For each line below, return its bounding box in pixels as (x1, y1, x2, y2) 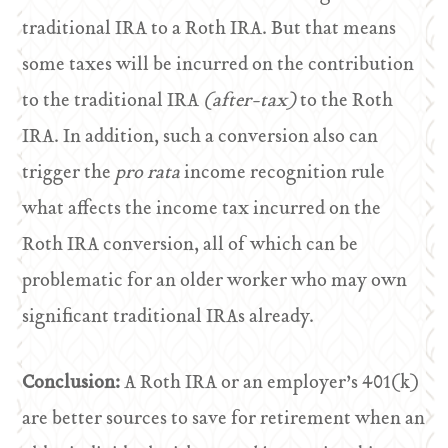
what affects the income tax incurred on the (22, 194, 382, 225)
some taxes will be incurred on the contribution (22, 50, 415, 81)
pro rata (115, 158, 181, 189)
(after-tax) (203, 86, 301, 117)
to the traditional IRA (22, 86, 204, 117)
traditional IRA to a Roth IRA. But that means (22, 14, 397, 45)
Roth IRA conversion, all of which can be (22, 230, 359, 261)
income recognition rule (180, 158, 386, 189)
